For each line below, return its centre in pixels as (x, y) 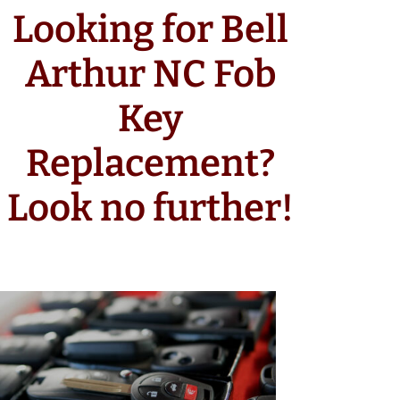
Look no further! (151, 208)
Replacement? (151, 163)
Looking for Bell (151, 29)
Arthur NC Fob (150, 74)
